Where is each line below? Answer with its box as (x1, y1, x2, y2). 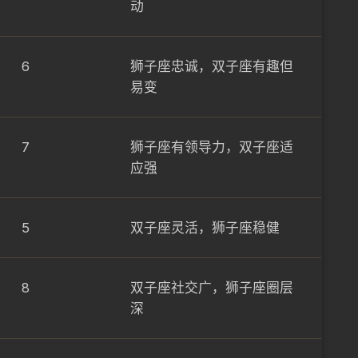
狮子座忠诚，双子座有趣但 (130, 58, 293, 74)
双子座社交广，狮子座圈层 (130, 280, 293, 296)
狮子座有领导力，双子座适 (130, 139, 293, 155)
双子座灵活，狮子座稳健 (130, 220, 280, 236)
